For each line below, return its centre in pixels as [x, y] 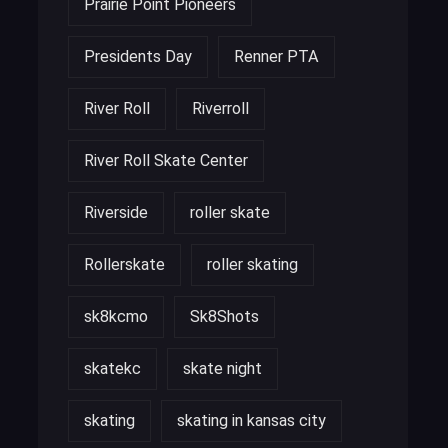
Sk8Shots [224, 316]
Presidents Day [138, 56]
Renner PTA [276, 56]
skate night [222, 368]
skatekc [112, 368]
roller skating [252, 264]
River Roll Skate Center [166, 160]
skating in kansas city [251, 420]
